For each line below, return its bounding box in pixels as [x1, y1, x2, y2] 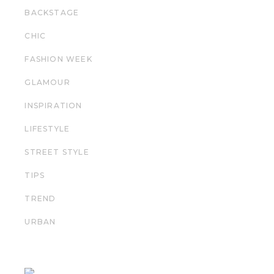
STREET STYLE [24, 147, 89, 157]
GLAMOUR [24, 77, 70, 87]
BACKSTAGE [24, 7, 80, 17]
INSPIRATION [24, 100, 83, 110]
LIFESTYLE [24, 124, 70, 133]
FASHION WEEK [24, 54, 92, 64]
